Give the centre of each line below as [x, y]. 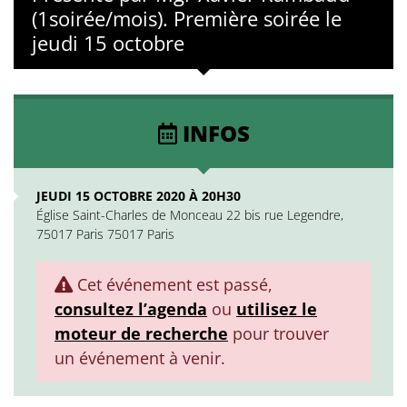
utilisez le [277, 309]
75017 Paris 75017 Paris [105, 234]
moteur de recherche [141, 333]
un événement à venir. [140, 358]
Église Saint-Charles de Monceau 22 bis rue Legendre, [190, 215]
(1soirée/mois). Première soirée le [187, 18]
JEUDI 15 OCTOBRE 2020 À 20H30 [139, 196]
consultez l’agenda [131, 309]
